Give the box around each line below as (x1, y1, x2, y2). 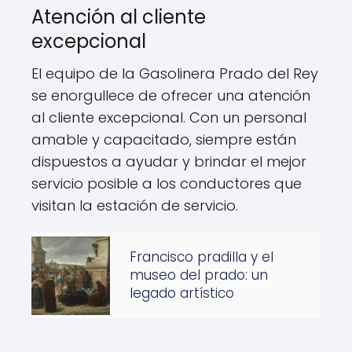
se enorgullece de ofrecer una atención (31, 86, 310, 105)
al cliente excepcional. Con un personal (31, 108, 306, 127)
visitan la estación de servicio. (31, 196, 238, 215)
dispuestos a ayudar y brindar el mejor (31, 152, 306, 171)
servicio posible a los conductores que (31, 174, 302, 193)
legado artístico (130, 284, 234, 302)
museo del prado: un (130, 266, 268, 284)
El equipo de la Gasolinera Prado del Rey (31, 64, 318, 83)
